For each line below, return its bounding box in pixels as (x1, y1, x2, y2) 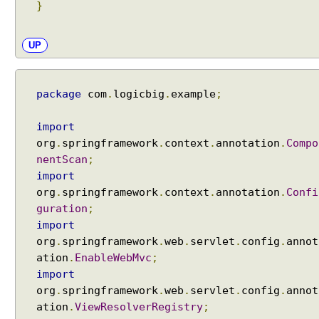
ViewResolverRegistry (75, 300, 203, 313)
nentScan (36, 153, 88, 166)
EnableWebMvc (75, 251, 152, 264)
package (36, 88, 81, 100)
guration (36, 202, 88, 215)
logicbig (113, 88, 164, 100)
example (171, 88, 216, 100)
